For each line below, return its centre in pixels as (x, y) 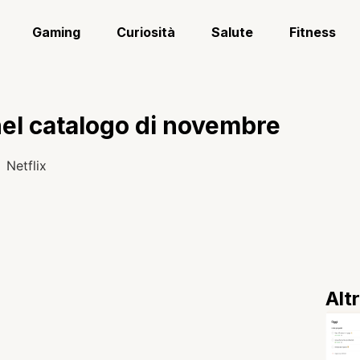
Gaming (57, 32)
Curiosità (146, 32)
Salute (233, 32)
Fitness (313, 32)
